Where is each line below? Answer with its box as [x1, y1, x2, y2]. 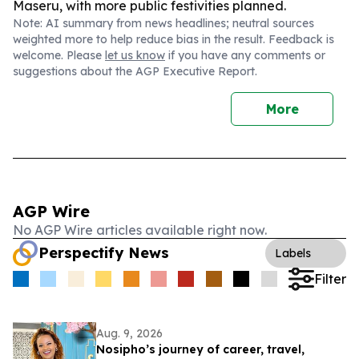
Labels [275, 246, 311, 260]
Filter [313, 270, 346, 287]
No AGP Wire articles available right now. [13, 222, 267, 238]
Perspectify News [38, 244, 169, 262]
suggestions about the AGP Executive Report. [13, 64, 257, 79]
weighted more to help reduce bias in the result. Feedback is [13, 32, 334, 46]
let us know [105, 48, 165, 63]
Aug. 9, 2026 [96, 326, 163, 341]
